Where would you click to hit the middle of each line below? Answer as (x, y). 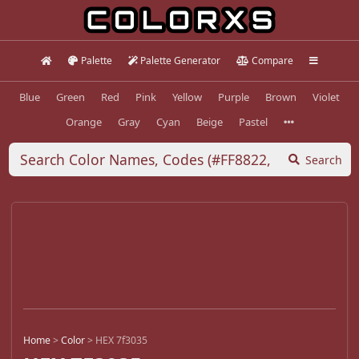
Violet (326, 97)
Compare (272, 61)
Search (324, 159)
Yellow (187, 97)
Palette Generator (181, 61)
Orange (83, 121)
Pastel (253, 121)
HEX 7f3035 (121, 341)
